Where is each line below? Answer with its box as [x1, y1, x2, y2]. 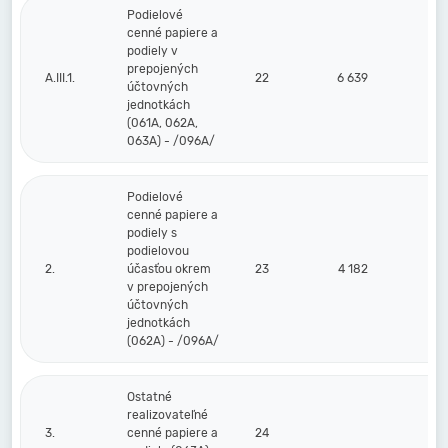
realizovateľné [127, 408, 208, 422]
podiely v [127, 44, 178, 58]
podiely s [127, 226, 177, 240]
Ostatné [127, 390, 172, 404]
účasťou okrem [127, 262, 211, 276]
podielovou [127, 244, 189, 258]
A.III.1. [45, 71, 75, 85]
